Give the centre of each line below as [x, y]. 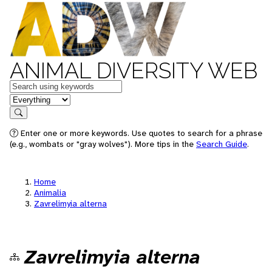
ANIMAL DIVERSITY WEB [134, 70]
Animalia [50, 192]
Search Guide [222, 144]
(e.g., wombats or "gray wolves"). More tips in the [103, 144]
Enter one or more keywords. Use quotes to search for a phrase [140, 133]
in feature [29, 99]
